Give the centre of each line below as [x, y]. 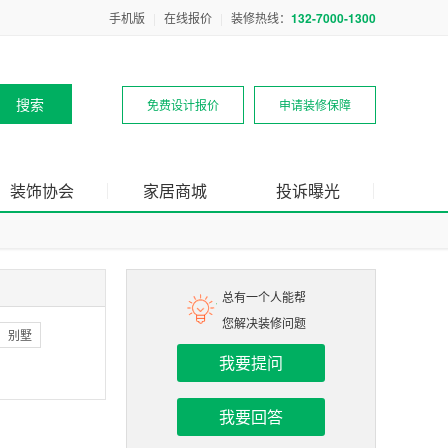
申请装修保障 [315, 104]
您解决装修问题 [264, 322]
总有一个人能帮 [264, 296]
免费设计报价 [183, 104]
